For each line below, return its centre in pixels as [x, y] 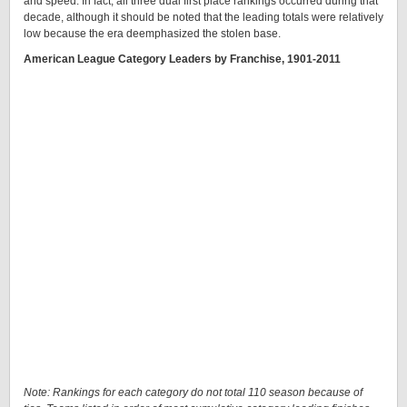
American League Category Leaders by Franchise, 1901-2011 [182, 59]
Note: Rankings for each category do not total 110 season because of [193, 392]
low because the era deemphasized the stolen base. [152, 34]
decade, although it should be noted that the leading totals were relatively [203, 17]
